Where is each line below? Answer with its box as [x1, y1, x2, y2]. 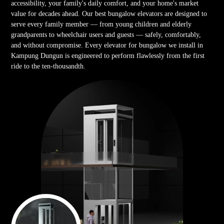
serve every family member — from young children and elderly [11, 20, 192, 28]
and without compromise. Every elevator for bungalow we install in [11, 41, 203, 49]
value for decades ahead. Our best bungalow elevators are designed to [11, 9, 207, 17]
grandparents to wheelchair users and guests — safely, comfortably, [11, 30, 201, 38]
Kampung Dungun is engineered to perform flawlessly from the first [11, 51, 205, 59]
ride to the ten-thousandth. [11, 62, 86, 70]
